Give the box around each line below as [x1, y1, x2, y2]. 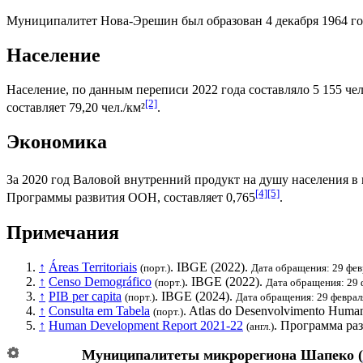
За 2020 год [6, 173, 73, 187]
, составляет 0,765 [157, 190, 255, 205]
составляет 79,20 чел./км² [6, 100, 145, 115]
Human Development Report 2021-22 [49, 318, 243, 332]
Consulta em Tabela [49, 303, 150, 318]
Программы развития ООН [6, 190, 157, 205]
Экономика [6, 131, 107, 153]
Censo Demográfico [49, 274, 152, 288]
